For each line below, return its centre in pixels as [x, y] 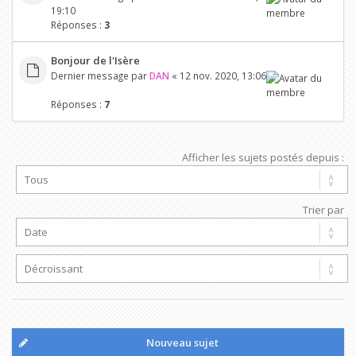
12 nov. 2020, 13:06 [222, 75]
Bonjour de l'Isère [95, 60]
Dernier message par [100, 75]
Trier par [323, 210]
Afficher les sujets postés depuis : [263, 157]
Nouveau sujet [182, 342]
